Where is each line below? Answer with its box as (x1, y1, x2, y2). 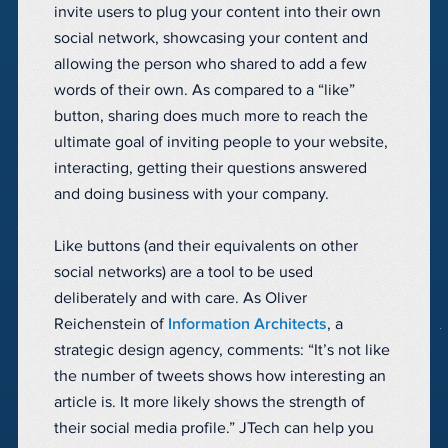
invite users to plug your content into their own (54, 4, 381, 21)
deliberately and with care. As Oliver (54, 290, 307, 307)
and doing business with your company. (54, 186, 329, 203)
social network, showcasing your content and (54, 30, 368, 47)
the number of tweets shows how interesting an (54, 368, 386, 385)
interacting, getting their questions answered (54, 160, 367, 177)
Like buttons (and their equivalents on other (54, 238, 358, 255)
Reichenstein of (54, 316, 168, 333)
